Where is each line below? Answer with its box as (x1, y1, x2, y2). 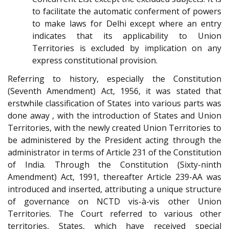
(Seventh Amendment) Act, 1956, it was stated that (8, 85, 221, 97)
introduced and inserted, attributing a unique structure (8, 184, 221, 195)
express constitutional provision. (32, 54, 157, 66)
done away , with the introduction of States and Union (8, 110, 221, 122)
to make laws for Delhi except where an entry (32, 17, 221, 29)
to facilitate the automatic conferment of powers (32, 5, 221, 17)
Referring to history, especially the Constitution (8, 73, 221, 85)
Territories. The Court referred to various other (8, 208, 221, 220)
